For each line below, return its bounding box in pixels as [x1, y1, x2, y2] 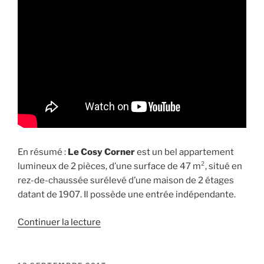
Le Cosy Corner [66, 147, 135, 158]
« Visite [100, 230, 131, 241]
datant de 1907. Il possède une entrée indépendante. [18, 189, 236, 200]
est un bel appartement [135, 147, 234, 158]
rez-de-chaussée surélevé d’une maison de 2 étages [18, 175, 234, 186]
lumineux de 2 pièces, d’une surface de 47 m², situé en [18, 161, 242, 172]
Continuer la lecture [18, 216, 101, 227]
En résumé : [18, 147, 66, 158]
